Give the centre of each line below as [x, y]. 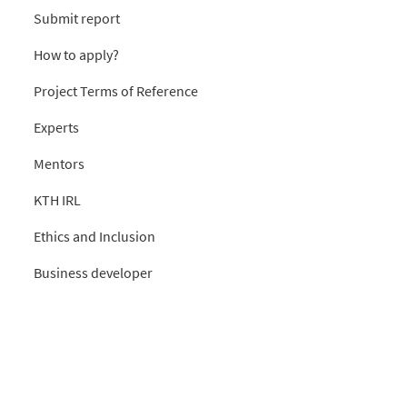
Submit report [77, 19]
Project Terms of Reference [116, 91]
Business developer [93, 273]
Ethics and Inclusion [94, 237]
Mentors [59, 164]
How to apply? [76, 55]
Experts [56, 128]
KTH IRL [57, 200]
